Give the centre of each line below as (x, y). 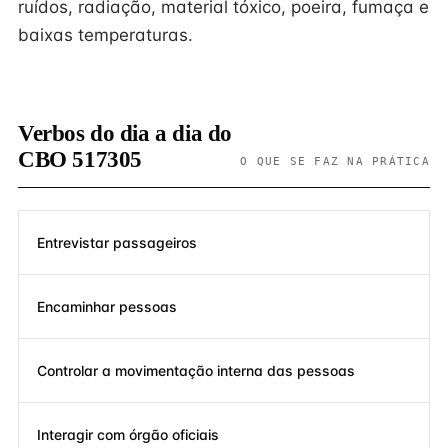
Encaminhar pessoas (107, 306)
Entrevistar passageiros (117, 242)
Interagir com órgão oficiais (128, 434)
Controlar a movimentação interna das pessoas (196, 370)
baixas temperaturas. (105, 35)
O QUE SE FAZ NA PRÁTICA (335, 161)
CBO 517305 (80, 159)
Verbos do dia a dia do (125, 133)
